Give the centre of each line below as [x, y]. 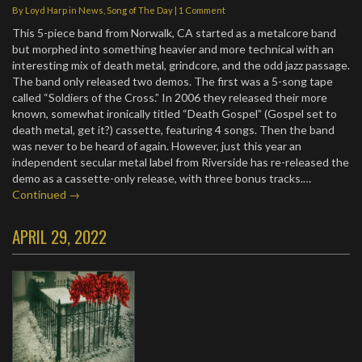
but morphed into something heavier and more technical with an [173, 49]
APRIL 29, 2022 [59, 236]
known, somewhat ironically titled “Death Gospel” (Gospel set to [175, 114]
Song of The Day [140, 10]
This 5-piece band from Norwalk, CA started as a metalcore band [174, 33]
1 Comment [202, 10]
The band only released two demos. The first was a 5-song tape [173, 81]
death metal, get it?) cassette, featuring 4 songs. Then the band [173, 130]
